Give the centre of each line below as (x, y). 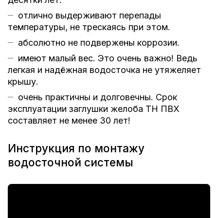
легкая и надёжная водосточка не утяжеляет (104, 70)
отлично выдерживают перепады (90, 16)
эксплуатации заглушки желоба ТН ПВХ (94, 109)
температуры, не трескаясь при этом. (89, 27)
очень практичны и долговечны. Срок (98, 97)
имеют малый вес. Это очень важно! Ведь (108, 58)
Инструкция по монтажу (76, 148)
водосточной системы (71, 162)
